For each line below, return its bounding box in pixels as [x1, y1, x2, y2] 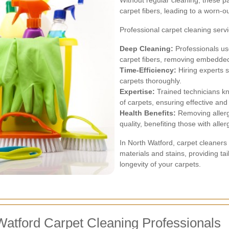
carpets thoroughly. [120, 77, 181, 85]
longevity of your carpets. [120, 160, 201, 168]
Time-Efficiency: [120, 66, 176, 74]
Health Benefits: [120, 109, 176, 117]
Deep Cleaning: [120, 44, 173, 53]
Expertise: [120, 87, 155, 96]
